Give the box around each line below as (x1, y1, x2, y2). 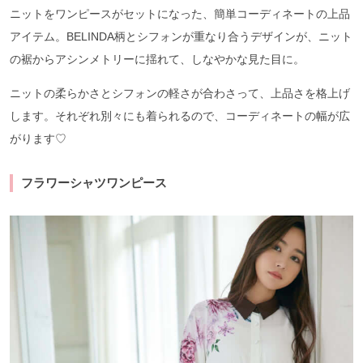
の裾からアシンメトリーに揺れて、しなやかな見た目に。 (10, 52, 305, 66)
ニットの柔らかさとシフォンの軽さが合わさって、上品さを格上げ (10, 86, 350, 100)
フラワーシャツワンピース (21, 175, 167, 190)
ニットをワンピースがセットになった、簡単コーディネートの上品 (10, 6, 350, 20)
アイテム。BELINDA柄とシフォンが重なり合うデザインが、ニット (10, 29, 352, 43)
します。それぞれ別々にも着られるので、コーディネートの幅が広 (10, 109, 350, 122)
